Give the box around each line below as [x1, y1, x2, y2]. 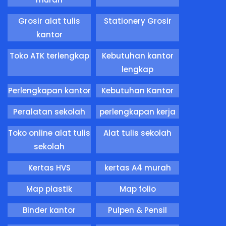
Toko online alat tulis [8, 127, 90, 138]
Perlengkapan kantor [8, 85, 91, 96]
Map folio [119, 183, 156, 194]
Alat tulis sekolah [103, 127, 172, 138]
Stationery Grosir [103, 15, 172, 26]
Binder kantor [23, 204, 76, 215]
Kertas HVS [28, 162, 71, 173]
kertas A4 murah [104, 162, 171, 173]
